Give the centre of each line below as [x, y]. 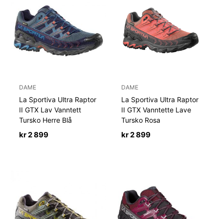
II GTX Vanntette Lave [156, 109]
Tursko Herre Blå [46, 120]
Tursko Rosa [141, 120]
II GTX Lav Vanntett [50, 109]
